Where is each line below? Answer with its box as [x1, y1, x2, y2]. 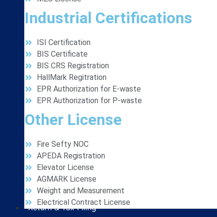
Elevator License [37, 163, 94, 172]
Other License [25, 110, 122, 129]
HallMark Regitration [37, 73, 107, 82]
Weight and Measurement [37, 186, 124, 195]
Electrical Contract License [37, 198, 130, 207]
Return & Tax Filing [28, 202, 96, 212]
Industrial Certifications [25, 9, 192, 27]
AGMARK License [37, 174, 96, 184]
